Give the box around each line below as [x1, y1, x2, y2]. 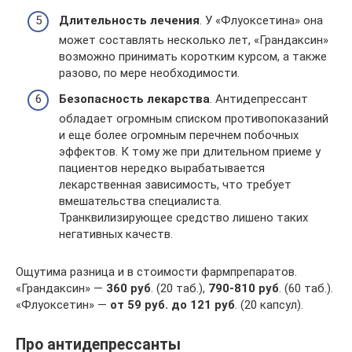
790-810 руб [208, 281, 279, 295]
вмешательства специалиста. [59, 194, 222, 208]
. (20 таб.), [151, 281, 208, 295]
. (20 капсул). [235, 298, 303, 312]
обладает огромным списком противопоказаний [59, 112, 328, 126]
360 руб [106, 281, 151, 295]
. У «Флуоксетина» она [200, 13, 323, 27]
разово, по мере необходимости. [59, 65, 240, 80]
